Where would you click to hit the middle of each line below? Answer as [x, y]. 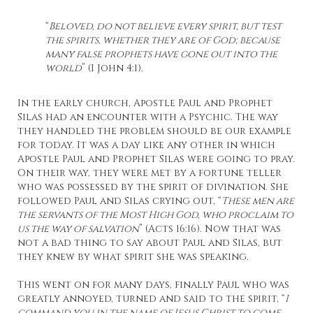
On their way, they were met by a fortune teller [150, 173]
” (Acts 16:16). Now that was [210, 229]
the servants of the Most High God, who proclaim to [155, 215]
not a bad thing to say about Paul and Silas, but [150, 243]
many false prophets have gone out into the [161, 54]
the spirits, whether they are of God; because [163, 41]
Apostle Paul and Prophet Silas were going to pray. [156, 159]
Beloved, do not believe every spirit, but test [165, 27]
